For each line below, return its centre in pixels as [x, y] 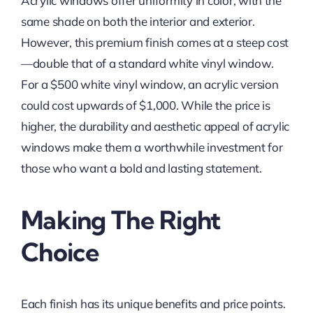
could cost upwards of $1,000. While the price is [145, 105]
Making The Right [121, 219]
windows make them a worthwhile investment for [152, 147]
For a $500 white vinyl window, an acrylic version [150, 84]
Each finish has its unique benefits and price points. [153, 303]
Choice [60, 252]
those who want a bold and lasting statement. [141, 168]
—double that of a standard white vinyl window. [147, 63]
